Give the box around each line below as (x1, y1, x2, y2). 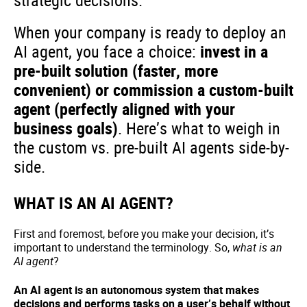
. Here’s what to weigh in (118, 117, 280, 139)
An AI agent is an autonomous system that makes (14, 282, 259, 297)
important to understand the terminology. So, (14, 240, 232, 255)
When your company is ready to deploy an (14, 21, 286, 43)
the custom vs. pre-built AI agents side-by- (14, 136, 289, 158)
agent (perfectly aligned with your (14, 98, 235, 120)
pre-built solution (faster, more (14, 60, 218, 82)
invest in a (200, 40, 268, 62)
